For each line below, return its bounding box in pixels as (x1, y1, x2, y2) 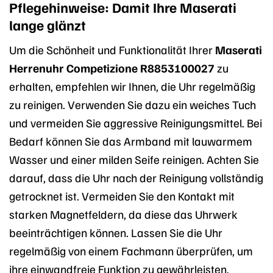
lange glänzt (9, 15, 86, 34)
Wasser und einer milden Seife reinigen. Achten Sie (9, 152, 259, 167)
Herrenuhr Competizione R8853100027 (9, 60, 214, 76)
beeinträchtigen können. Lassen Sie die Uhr (9, 225, 222, 240)
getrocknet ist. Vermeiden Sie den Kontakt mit (9, 188, 235, 204)
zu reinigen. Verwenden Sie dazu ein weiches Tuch (9, 97, 256, 112)
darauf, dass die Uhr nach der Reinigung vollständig (9, 170, 263, 185)
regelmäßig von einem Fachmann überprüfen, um (9, 243, 253, 258)
